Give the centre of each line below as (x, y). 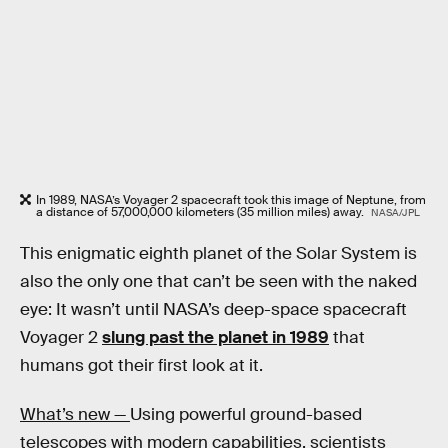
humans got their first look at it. (141, 365)
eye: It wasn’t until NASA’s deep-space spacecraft (213, 309)
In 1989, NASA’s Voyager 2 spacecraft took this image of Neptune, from (231, 200)
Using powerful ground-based (246, 415)
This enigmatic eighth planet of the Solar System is (218, 253)
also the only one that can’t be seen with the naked (218, 281)
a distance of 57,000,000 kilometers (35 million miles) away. (201, 212)
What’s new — (75, 415)
